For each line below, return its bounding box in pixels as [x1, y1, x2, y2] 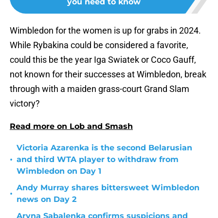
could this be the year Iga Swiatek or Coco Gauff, [10, 54, 196, 65]
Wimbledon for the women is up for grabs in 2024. [10, 25, 201, 36]
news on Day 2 [17, 195, 76, 204]
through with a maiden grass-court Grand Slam [10, 84, 189, 94]
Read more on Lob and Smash [10, 122, 133, 131]
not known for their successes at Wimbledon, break [10, 69, 206, 80]
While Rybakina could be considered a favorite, [10, 40, 188, 51]
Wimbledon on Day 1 [17, 166, 101, 176]
